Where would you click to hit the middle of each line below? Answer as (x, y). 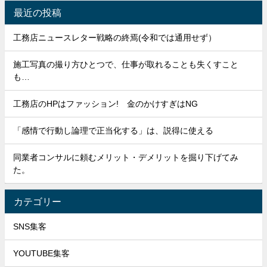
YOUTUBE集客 (42, 253)
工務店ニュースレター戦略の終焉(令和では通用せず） (115, 37)
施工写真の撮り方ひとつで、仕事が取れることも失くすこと (126, 64)
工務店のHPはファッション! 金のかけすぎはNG (106, 103)
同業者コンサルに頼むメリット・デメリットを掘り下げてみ (126, 157)
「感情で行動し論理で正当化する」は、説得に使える (114, 130)
